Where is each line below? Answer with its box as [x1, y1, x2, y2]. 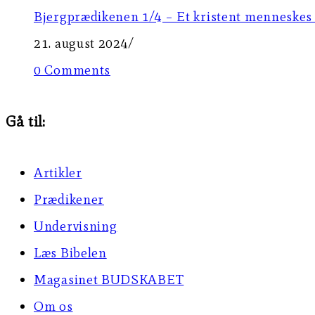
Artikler [34, 165, 82, 181]
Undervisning [34, 218, 117, 235]
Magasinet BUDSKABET [34, 271, 184, 288]
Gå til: [6, 112, 46, 131]
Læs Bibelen [34, 245, 107, 262]
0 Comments [34, 62, 110, 79]
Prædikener [34, 191, 104, 208]
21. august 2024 [34, 35, 129, 52]
